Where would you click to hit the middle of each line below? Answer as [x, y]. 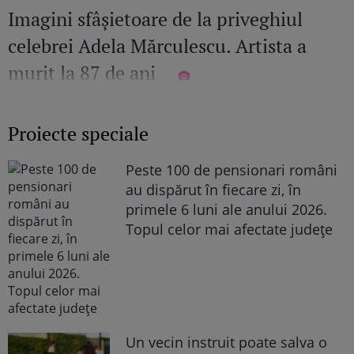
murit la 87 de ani [87, 73]
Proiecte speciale [78, 134]
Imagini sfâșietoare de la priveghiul [155, 19]
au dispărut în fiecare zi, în [214, 190]
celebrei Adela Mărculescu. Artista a [157, 46]
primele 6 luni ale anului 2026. [227, 210]
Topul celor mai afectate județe [230, 230]
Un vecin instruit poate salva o [227, 343]
